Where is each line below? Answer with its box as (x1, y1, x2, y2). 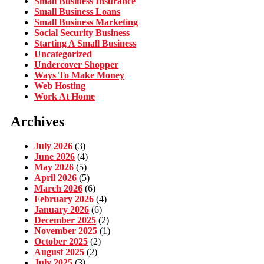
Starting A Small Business (34, 38, 136, 48)
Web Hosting (34, 80, 85, 91)
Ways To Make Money (34, 70, 124, 80)
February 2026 (34, 194, 94, 204)
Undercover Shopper (34, 59, 118, 70)
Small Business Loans (34, 6, 120, 16)
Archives (11, 113, 64, 129)
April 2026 (34, 173, 77, 183)
